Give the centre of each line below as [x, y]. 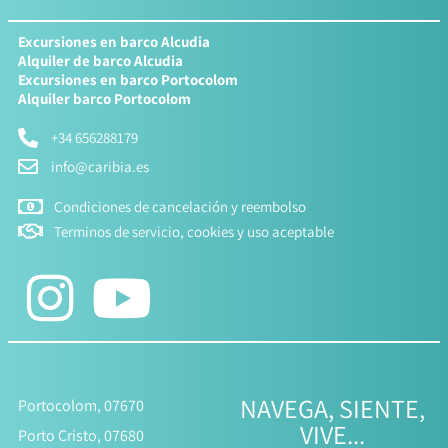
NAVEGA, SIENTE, [332, 407]
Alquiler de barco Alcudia [100, 60]
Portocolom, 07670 [81, 405]
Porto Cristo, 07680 [81, 435]
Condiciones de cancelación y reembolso [180, 207]
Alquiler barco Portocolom [104, 98]
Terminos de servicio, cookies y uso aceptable [194, 232]
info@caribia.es [100, 167]
